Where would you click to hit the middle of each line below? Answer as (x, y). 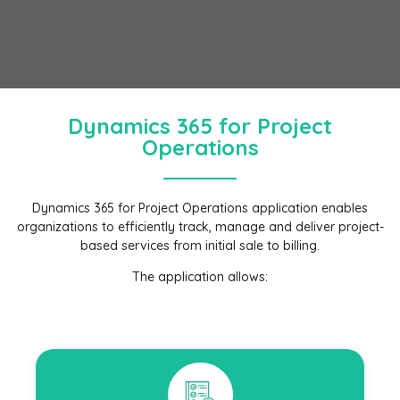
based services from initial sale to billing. (200, 245)
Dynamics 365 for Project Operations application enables (200, 208)
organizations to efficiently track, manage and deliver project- (200, 226)
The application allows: (200, 277)
